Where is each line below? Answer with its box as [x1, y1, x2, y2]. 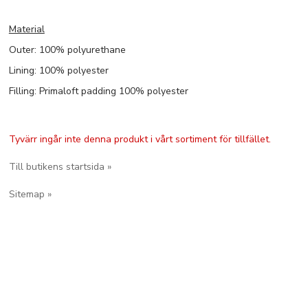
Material [8, 23, 45, 36]
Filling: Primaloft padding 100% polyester [8, 85, 188, 98]
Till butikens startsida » [8, 160, 111, 173]
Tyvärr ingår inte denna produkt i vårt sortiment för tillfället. [8, 133, 271, 146]
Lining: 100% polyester [8, 64, 109, 77]
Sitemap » [8, 188, 52, 201]
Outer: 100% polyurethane [8, 43, 126, 56]
